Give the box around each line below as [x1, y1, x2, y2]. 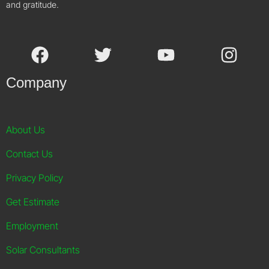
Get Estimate [6, 196, 59, 208]
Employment [6, 220, 58, 232]
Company [6, 74, 67, 91]
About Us [6, 124, 45, 136]
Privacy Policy [6, 172, 63, 184]
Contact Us [6, 148, 53, 160]
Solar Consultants [6, 244, 80, 256]
